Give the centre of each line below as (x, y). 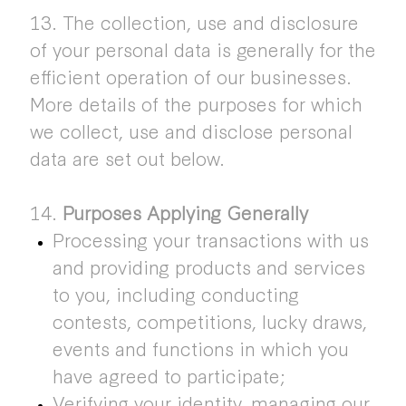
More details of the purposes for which (196, 103)
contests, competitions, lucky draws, (209, 321)
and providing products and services (208, 266)
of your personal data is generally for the (203, 49)
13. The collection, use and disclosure (194, 22)
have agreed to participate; (169, 375)
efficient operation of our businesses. (190, 76)
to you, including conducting (175, 294)
